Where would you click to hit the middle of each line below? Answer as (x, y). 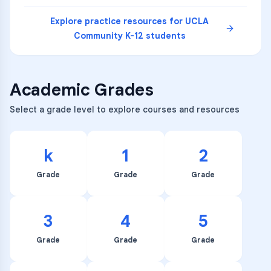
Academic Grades (82, 90)
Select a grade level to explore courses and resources (125, 109)
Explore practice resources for (118, 21)
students (164, 36)
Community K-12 (108, 36)
